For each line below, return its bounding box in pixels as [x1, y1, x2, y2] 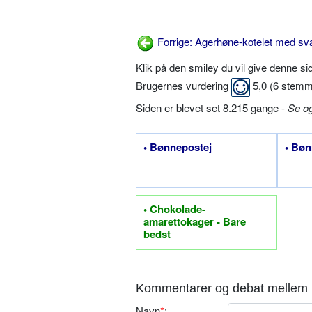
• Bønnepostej [143, 139, 212, 155]
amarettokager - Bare [143, 213, 246, 229]
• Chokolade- [143, 201, 205, 217]
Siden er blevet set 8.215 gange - [136, 100, 288, 115]
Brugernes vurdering [136, 78, 231, 93]
